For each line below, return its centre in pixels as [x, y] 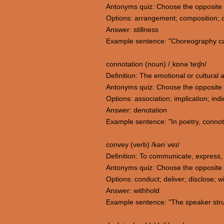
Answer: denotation [136, 110]
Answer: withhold [133, 190]
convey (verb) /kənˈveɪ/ [143, 144]
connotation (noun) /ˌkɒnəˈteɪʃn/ [156, 64]
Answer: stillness [132, 29]
